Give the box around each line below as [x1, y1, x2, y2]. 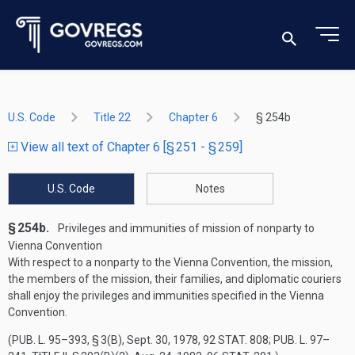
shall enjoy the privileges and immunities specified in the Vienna [8, 289, 324, 302]
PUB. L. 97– [273, 334, 330, 346]
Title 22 [94, 111, 131, 124]
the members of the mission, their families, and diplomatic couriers [8, 273, 342, 285]
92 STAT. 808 [203, 334, 269, 346]
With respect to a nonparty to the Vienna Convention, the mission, [8, 256, 333, 269]
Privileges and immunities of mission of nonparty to [55, 222, 315, 235]
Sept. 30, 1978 [127, 334, 198, 346]
